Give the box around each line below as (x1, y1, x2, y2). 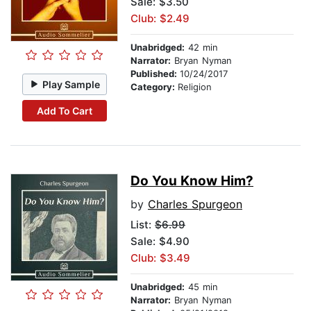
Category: (131, 81, 178, 93)
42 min (185, 42, 218, 53)
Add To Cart (36, 104, 92, 117)
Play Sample (42, 78, 101, 90)
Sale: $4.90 (131, 235, 190, 249)
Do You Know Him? (131, 173, 253, 190)
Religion (178, 81, 212, 93)
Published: (131, 68, 180, 80)
